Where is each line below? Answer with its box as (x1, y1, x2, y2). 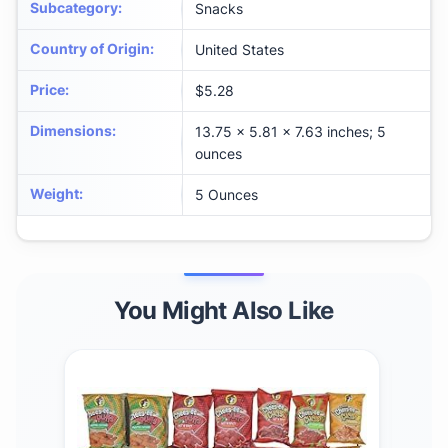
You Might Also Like (114, 296, 334, 326)
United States (195, 41, 284, 59)
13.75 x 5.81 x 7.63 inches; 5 (195, 123, 386, 141)
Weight (30, 185, 79, 203)
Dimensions (30, 122, 112, 140)
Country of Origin (30, 40, 150, 58)
